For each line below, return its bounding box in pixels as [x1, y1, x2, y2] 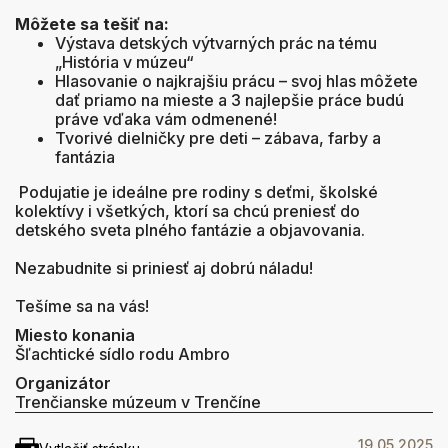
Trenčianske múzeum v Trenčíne [15, 392, 261, 413]
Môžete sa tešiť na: [15, 14, 169, 35]
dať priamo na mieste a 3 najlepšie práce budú [55, 90, 404, 111]
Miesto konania [15, 325, 135, 346]
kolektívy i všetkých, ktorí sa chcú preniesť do [15, 201, 360, 222]
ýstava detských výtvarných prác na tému [66, 33, 377, 54]
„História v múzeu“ [55, 52, 194, 73]
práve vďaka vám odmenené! [55, 109, 277, 130]
